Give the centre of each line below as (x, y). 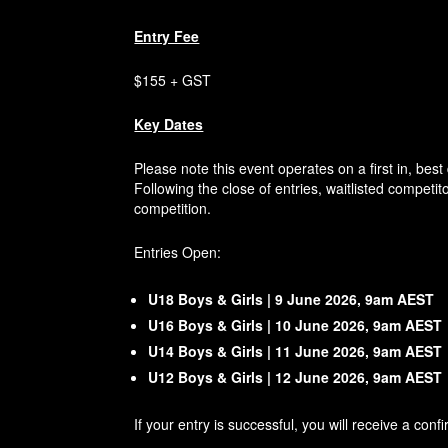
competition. (173, 208)
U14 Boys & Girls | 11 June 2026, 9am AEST (295, 351)
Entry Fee (167, 36)
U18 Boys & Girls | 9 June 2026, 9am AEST (291, 299)
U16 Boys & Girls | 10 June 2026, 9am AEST (295, 325)
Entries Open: (178, 252)
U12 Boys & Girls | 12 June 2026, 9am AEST (295, 377)
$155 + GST (173, 80)
